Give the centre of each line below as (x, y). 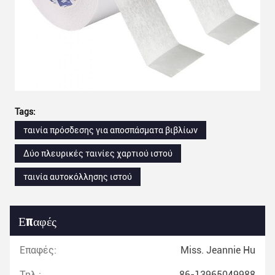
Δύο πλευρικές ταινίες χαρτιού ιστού (98, 153)
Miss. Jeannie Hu (218, 250)
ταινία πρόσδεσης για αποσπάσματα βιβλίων (110, 130)
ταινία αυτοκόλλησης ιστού (78, 177)
